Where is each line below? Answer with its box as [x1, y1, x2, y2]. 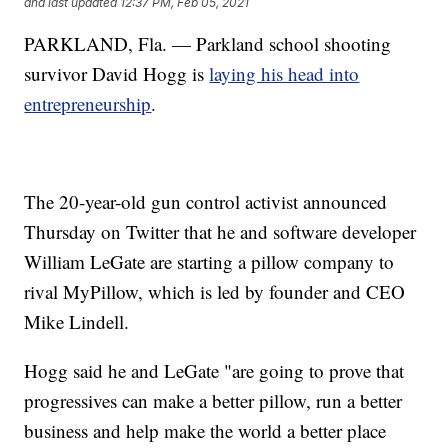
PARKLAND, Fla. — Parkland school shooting [24, 31, 392, 57]
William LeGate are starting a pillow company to [24, 249, 395, 275]
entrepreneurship [24, 91, 152, 117]
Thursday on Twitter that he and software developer [24, 219, 417, 245]
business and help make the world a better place [24, 418, 387, 444]
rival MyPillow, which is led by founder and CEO [24, 279, 406, 305]
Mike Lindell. [24, 309, 130, 335]
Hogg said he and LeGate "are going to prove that [24, 358, 405, 384]
